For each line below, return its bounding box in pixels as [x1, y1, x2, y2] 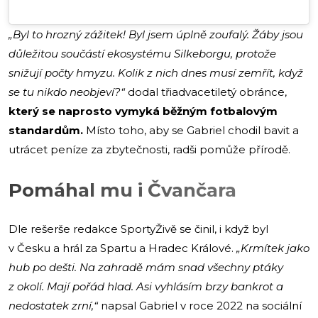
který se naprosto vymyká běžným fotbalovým [9, 104, 278, 119]
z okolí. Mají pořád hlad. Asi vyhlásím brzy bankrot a [9, 280, 283, 294]
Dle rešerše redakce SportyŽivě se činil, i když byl [9, 222, 268, 236]
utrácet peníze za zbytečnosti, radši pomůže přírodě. [9, 143, 290, 157]
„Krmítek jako [236, 241, 309, 256]
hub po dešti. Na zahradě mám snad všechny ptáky [9, 261, 283, 275]
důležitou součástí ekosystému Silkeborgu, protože [9, 47, 276, 61]
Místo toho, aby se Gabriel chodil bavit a [83, 124, 299, 138]
